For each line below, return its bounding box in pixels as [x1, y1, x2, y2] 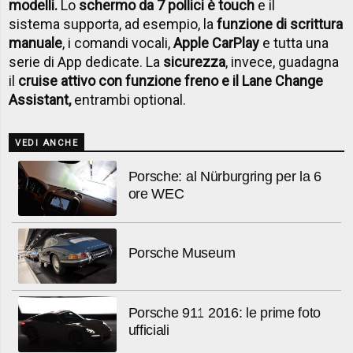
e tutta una [259, 34, 329, 51]
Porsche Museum [128, 245, 236, 262]
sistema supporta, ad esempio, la [9, 15, 217, 32]
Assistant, [9, 91, 72, 108]
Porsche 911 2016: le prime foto [128, 304, 321, 321]
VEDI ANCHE [15, 137, 79, 148]
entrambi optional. [71, 91, 190, 108]
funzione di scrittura [217, 15, 344, 32]
